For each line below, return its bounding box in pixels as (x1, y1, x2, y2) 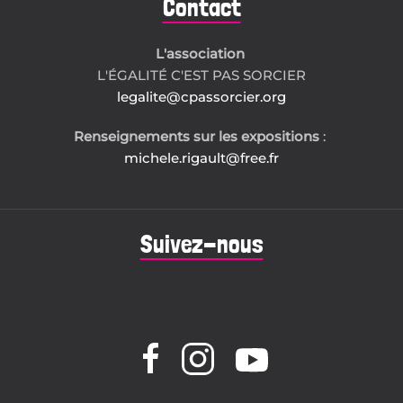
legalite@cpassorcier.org (117, 88, 286, 105)
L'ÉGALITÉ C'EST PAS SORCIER (97, 67, 306, 84)
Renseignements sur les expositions (74, 128, 319, 145)
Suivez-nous (139, 229, 264, 259)
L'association (155, 45, 248, 62)
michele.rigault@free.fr (124, 149, 279, 166)
